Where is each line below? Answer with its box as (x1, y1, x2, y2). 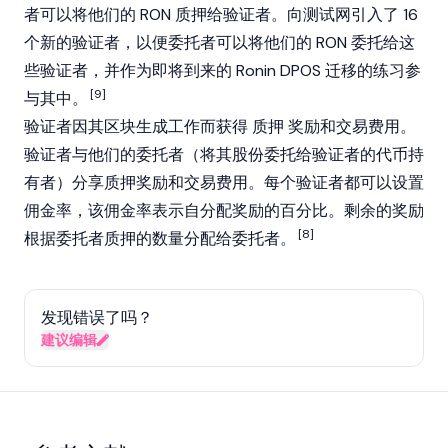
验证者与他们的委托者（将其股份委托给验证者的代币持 (24, 144, 424, 165)
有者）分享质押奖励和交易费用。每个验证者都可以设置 (24, 172, 424, 193)
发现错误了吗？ (41, 307, 153, 328)
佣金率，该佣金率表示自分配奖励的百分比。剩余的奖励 (24, 200, 424, 221)
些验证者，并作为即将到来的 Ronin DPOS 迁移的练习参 (24, 60, 421, 81)
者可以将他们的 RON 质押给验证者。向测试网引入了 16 (24, 4, 418, 25)
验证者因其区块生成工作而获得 (24, 116, 252, 137)
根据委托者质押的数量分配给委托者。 (24, 228, 296, 249)
